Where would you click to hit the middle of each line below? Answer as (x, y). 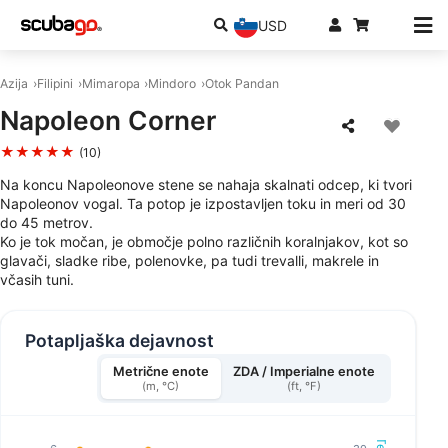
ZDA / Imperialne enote (303, 372)
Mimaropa (110, 83)
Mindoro (172, 83)
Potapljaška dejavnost (119, 340)
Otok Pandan (242, 83)
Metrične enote (160, 372)
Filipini (54, 83)
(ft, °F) (303, 386)
